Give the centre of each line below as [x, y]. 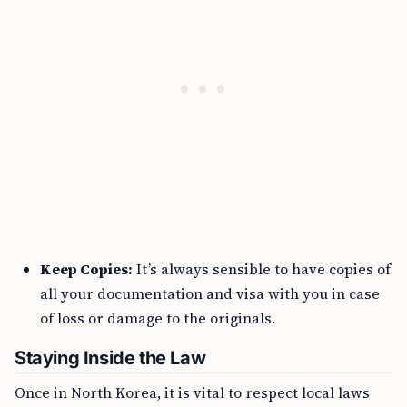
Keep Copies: [86, 269]
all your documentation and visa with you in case [210, 293]
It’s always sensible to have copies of [262, 269]
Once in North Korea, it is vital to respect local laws [192, 392]
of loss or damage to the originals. [158, 318]
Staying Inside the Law [110, 358]
